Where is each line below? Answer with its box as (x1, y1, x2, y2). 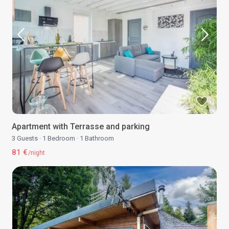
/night (27, 149, 45, 157)
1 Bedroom (41, 134, 77, 143)
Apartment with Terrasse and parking (12, 122, 150, 132)
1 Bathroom (78, 134, 114, 143)
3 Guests (12, 134, 40, 143)
